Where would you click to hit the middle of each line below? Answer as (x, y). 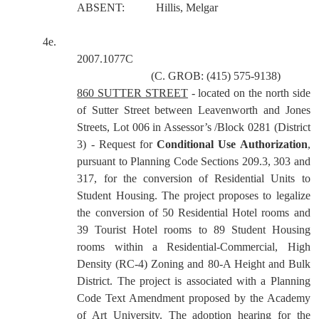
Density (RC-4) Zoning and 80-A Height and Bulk (194, 264)
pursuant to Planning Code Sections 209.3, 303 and (194, 161)
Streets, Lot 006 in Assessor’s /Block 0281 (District (194, 127)
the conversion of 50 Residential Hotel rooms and (194, 213)
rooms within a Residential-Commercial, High (194, 247)
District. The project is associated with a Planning (194, 281)
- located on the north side (249, 93)
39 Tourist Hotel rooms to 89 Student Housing (194, 230)
